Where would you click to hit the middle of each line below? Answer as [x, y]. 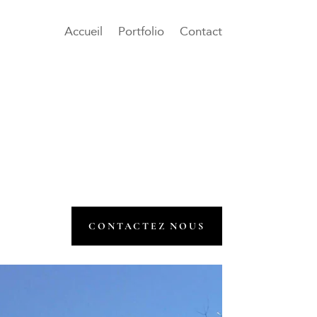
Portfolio [141, 32]
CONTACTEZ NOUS [147, 226]
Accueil [83, 32]
